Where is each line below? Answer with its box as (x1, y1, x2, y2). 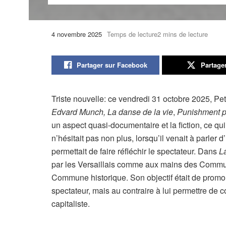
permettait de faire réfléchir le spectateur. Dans (51, 145, 219, 157)
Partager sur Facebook (76, 60, 147, 70)
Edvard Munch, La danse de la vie (51, 106, 173, 118)
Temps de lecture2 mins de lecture (107, 29, 208, 39)
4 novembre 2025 (51, 29, 102, 39)
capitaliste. (51, 198, 90, 210)
